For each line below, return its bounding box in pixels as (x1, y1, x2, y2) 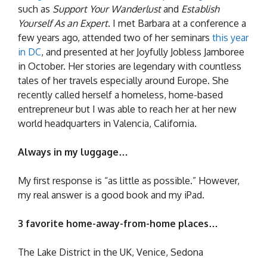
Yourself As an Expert (18, 17, 108, 29)
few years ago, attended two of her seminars (18, 31, 212, 44)
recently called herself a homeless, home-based (18, 88, 223, 101)
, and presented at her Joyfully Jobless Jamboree (41, 45, 244, 58)
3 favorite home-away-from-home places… (18, 217, 218, 229)
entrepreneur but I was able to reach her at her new (18, 103, 237, 115)
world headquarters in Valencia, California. (18, 117, 197, 129)
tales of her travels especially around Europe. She (18, 74, 229, 86)
